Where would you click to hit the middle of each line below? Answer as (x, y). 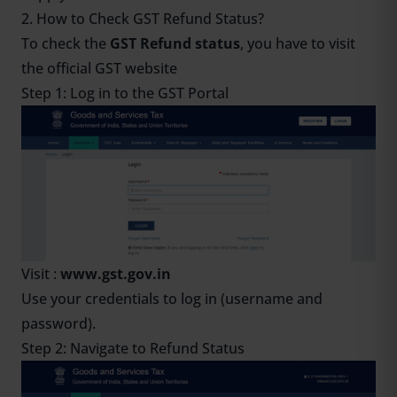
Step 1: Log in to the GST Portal (125, 93)
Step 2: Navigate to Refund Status (133, 349)
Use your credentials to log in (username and (172, 299)
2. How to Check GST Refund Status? (143, 19)
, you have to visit (298, 44)
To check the (66, 44)
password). (58, 324)
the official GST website (99, 69)
